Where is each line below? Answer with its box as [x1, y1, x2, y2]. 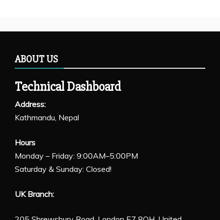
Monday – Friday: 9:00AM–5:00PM [15, 150, 138, 161]
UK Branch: [15, 189, 54, 199]
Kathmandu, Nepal [15, 112, 79, 122]
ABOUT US [15, 53, 58, 65]
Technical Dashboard [15, 79, 121, 95]
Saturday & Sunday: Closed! [15, 164, 111, 174]
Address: [15, 99, 46, 109]
